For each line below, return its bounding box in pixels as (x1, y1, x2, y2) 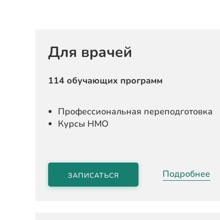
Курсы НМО (58, 118, 109, 130)
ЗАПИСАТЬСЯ (68, 171, 119, 180)
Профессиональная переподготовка (58, 106, 213, 117)
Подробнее (163, 167, 210, 180)
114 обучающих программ (48, 75, 163, 86)
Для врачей (48, 42, 132, 62)
